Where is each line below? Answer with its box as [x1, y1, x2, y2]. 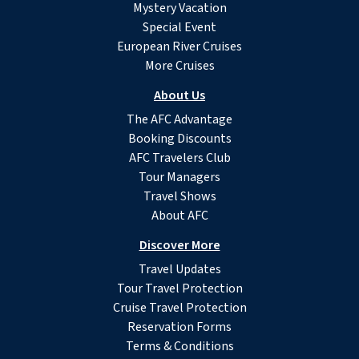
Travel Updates [138, 260, 221, 279]
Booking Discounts [127, 130, 232, 148]
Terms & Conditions [125, 337, 234, 356]
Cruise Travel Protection [112, 299, 247, 317]
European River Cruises [117, 38, 242, 56]
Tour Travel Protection [116, 280, 243, 298]
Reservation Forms [127, 318, 232, 337]
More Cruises [144, 57, 215, 75]
